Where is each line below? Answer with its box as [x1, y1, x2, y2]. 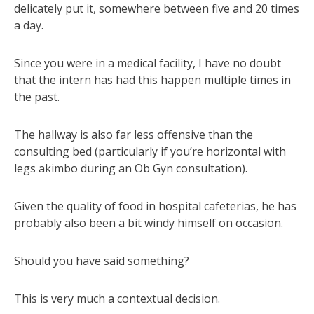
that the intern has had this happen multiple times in [14, 71, 291, 88]
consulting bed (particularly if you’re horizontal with [14, 143, 286, 159]
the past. [14, 88, 60, 104]
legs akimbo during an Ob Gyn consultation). [14, 160, 247, 176]
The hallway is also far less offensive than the [14, 126, 253, 142]
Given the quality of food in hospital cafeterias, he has [14, 198, 296, 214]
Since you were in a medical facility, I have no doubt [14, 55, 281, 71]
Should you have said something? [14, 252, 189, 268]
